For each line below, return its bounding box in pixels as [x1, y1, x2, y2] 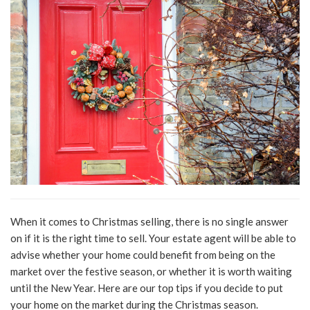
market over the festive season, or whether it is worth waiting [10, 264, 292, 277]
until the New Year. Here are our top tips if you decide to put [10, 281, 283, 294]
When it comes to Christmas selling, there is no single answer [10, 215, 289, 228]
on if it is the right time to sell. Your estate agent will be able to [10, 231, 296, 244]
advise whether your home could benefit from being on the [10, 248, 275, 261]
